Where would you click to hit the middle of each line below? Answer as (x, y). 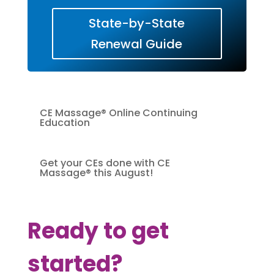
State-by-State (137, 23)
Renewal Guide (137, 44)
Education (65, 122)
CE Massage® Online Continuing (118, 113)
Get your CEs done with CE (105, 163)
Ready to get (98, 231)
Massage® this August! (96, 172)
